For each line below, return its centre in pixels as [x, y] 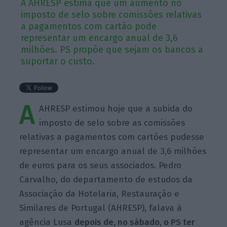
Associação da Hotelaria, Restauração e [100, 194]
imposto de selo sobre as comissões [112, 123]
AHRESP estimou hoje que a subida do [116, 108]
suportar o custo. [58, 61]
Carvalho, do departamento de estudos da [106, 179]
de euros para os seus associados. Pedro [101, 165]
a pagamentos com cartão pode [89, 26]
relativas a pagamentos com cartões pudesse [112, 137]
